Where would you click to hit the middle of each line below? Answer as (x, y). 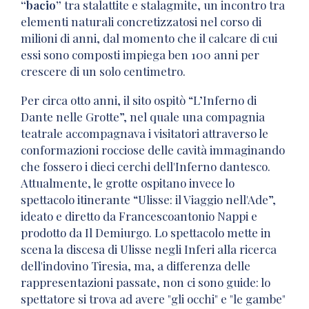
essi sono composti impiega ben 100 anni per (140, 55)
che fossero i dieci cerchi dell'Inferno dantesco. (146, 166)
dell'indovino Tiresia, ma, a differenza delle (136, 265)
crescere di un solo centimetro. (103, 71)
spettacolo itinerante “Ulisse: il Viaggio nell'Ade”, (148, 199)
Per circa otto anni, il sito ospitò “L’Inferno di (139, 100)
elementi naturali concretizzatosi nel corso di (141, 22)
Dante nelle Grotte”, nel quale (101, 116)
